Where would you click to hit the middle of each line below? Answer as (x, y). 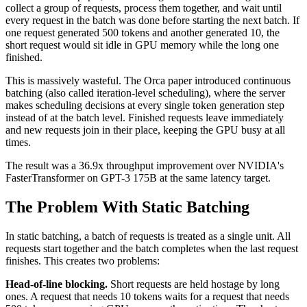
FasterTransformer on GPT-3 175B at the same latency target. (138, 177)
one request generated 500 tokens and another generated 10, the (143, 32)
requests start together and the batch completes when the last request (152, 248)
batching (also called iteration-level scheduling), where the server (145, 93)
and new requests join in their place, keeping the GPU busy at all (145, 130)
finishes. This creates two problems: (83, 260)
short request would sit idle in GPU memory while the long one (142, 45)
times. (18, 142)
